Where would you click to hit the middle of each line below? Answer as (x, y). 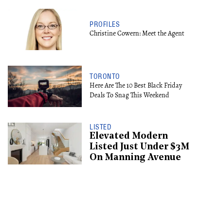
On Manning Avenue (135, 158)
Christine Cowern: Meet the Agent (137, 33)
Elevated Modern (129, 137)
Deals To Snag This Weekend (129, 95)
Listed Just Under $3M (139, 147)
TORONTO (105, 76)
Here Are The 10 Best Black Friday (136, 85)
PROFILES (105, 24)
